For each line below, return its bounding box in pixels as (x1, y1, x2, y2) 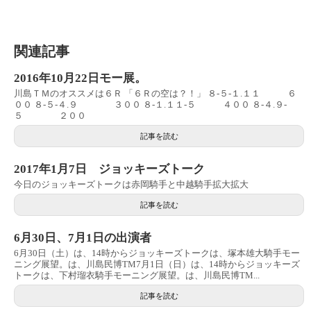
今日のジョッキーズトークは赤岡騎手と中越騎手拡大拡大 (14, 178, 249, 190)
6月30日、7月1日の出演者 (14, 230, 151, 244)
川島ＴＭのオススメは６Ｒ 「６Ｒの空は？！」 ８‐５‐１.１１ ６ (14, 87, 296, 99)
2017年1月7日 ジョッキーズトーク (14, 162, 205, 176)
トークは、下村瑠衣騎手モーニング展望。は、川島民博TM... (14, 269, 260, 280)
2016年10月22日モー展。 (14, 71, 146, 85)
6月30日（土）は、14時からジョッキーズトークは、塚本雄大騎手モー (14, 247, 300, 258)
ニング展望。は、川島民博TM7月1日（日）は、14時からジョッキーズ (14, 258, 300, 269)
